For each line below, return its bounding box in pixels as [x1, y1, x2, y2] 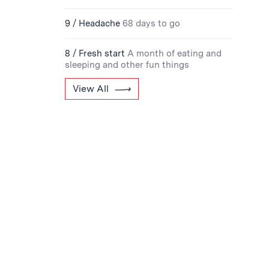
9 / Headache [65, 18, 120, 29]
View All [73, 83, 109, 94]
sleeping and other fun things [65, 59, 189, 70]
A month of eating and [127, 48, 222, 59]
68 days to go [122, 18, 180, 29]
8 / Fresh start [65, 48, 125, 59]
